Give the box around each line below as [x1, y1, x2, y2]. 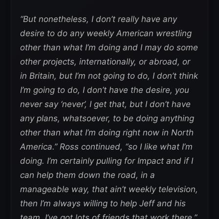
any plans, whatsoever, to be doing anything [20, 113, 194, 124]
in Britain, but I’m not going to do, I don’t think [20, 71, 198, 81]
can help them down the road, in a [20, 170, 155, 180]
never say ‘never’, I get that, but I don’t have [20, 99, 191, 109]
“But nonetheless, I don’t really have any [20, 14, 177, 24]
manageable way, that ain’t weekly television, [20, 184, 198, 195]
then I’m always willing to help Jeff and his [20, 198, 186, 209]
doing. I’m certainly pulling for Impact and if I [20, 156, 193, 166]
